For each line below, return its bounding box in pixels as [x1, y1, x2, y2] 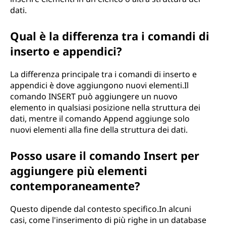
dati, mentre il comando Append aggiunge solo [10, 113, 190, 124]
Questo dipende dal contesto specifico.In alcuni [10, 203, 191, 214]
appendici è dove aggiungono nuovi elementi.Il [10, 80, 189, 91]
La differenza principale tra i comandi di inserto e [10, 69, 197, 80]
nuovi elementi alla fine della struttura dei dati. [10, 124, 188, 135]
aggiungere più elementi [10, 163, 147, 178]
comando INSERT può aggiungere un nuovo [10, 91, 178, 102]
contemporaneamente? [10, 178, 140, 193]
